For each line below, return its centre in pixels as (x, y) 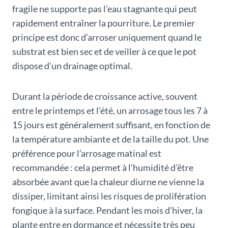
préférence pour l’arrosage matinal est (87, 153)
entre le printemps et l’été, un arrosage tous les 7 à (110, 111)
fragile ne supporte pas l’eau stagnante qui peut (105, 9)
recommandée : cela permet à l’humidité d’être (103, 168)
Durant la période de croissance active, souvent (105, 96)
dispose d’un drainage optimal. (72, 66)
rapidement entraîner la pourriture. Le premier (104, 23)
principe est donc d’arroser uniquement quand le (107, 37)
